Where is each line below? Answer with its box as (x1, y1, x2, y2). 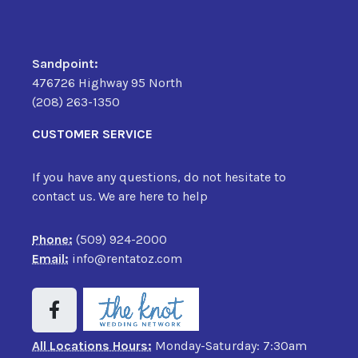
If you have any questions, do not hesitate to (32, 169, 286, 185)
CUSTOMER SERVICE (32, 125, 153, 141)
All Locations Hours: (32, 337, 152, 353)
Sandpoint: (32, 55, 98, 71)
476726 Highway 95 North (32, 74, 182, 90)
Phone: (32, 231, 73, 247)
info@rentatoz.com (69, 250, 182, 266)
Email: (32, 250, 69, 266)
